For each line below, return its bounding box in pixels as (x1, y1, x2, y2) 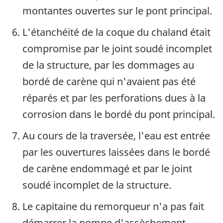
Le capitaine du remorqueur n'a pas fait (22, 200, 204, 214)
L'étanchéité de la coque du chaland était (22, 25, 211, 39)
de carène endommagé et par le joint (22, 162, 192, 176)
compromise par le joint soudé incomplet (22, 42, 212, 56)
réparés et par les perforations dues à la (22, 91, 206, 105)
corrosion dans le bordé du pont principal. (22, 108, 215, 121)
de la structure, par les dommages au (22, 58, 194, 72)
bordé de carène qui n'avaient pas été (22, 75, 196, 89)
